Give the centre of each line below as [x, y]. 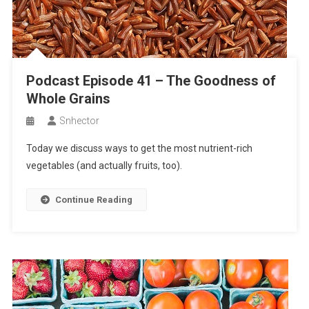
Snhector [79, 121]
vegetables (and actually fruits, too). [104, 166]
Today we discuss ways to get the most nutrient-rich [139, 148]
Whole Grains [68, 99]
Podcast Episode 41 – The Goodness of [151, 81]
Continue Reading [93, 200]
